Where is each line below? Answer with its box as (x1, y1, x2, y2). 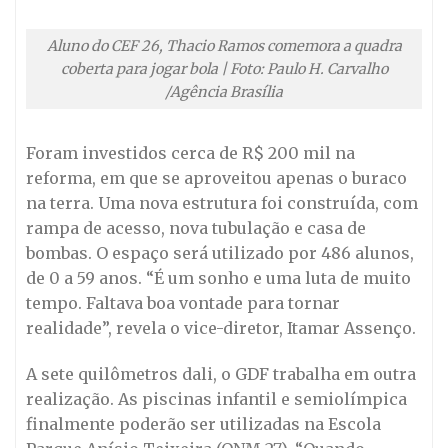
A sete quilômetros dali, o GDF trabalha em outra (26, 364, 416, 385)
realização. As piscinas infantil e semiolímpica (26, 389, 407, 410)
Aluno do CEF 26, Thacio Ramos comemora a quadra (46, 36, 402, 55)
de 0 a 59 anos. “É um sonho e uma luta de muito (26, 268, 411, 289)
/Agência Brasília (165, 82, 283, 101)
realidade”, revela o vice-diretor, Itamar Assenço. (26, 318, 416, 339)
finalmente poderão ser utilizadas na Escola (26, 414, 381, 435)
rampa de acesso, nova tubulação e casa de (26, 218, 366, 239)
